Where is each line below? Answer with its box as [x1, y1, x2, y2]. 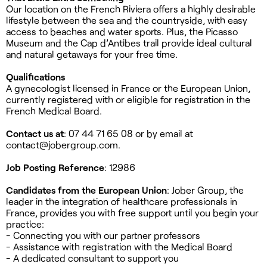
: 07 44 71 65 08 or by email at [64, 127, 193, 139]
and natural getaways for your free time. [6, 48, 178, 60]
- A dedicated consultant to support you [6, 252, 179, 263]
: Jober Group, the [167, 184, 244, 195]
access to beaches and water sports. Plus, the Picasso [6, 25, 238, 37]
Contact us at [6, 127, 64, 139]
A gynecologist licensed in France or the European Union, [6, 82, 250, 94]
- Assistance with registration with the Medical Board [6, 240, 232, 252]
